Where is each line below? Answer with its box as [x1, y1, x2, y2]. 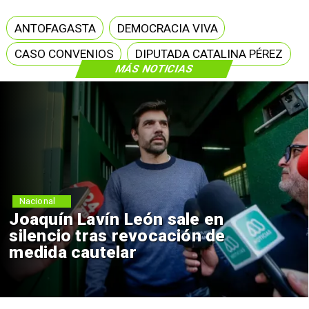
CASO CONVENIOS [14, 47, 114, 61]
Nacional [19, 196, 55, 207]
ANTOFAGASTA [14, 21, 96, 35]
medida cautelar [9, 241, 137, 262]
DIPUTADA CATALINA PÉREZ [135, 47, 283, 61]
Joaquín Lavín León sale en [9, 208, 224, 229]
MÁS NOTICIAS [113, 62, 195, 75]
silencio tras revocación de [9, 225, 226, 246]
